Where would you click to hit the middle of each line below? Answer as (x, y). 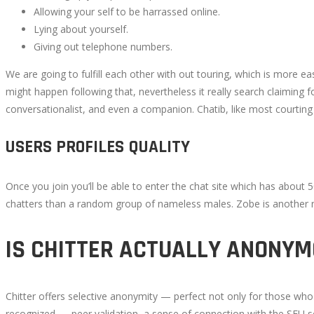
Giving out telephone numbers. (103, 47)
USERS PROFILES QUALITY (98, 148)
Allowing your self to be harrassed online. (127, 12)
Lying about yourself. (81, 29)
